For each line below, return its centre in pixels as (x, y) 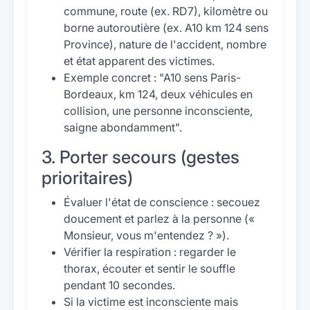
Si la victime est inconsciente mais (151, 302)
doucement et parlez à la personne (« (159, 219)
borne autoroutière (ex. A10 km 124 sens (166, 28)
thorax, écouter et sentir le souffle (149, 268)
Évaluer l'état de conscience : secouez (162, 202)
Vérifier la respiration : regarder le (150, 252)
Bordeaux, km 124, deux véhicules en (158, 94)
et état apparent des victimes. (139, 61)
